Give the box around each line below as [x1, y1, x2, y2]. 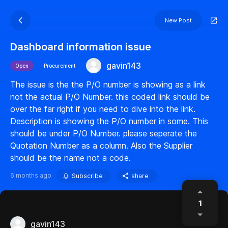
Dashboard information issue [10, 41, 151, 53]
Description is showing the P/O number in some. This [10, 116, 208, 126]
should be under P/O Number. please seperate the [10, 128, 197, 138]
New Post [165, 17, 192, 24]
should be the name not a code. [10, 153, 131, 163]
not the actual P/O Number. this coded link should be [10, 92, 210, 102]
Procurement [44, 63, 76, 69]
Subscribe [72, 172, 103, 180]
